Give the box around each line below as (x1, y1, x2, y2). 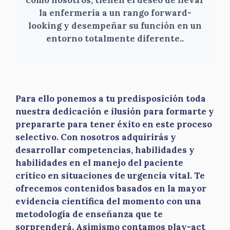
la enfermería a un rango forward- (39, 7, 191, 18)
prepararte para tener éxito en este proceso (15, 118, 212, 130)
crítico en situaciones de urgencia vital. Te (15, 169, 205, 181)
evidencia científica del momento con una (15, 195, 201, 207)
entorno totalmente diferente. (46, 32, 182, 44)
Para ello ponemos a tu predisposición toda (15, 92, 206, 104)
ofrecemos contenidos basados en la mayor (15, 182, 206, 194)
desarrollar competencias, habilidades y (15, 144, 195, 156)
